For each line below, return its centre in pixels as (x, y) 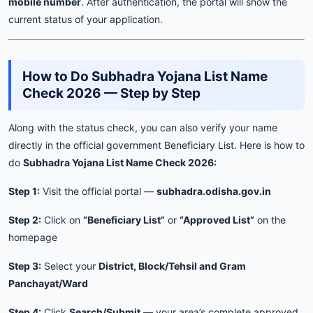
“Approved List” (217, 219)
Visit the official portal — (98, 191)
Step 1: (24, 191)
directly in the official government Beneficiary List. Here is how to (156, 145)
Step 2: (25, 219)
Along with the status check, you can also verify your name (143, 127)
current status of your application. (86, 19)
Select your (70, 265)
